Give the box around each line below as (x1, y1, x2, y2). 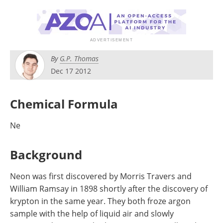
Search (148, 1, 177, 13)
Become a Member (12, 24, 91, 36)
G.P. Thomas (60, 54, 99, 63)
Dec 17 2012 (51, 66, 91, 76)
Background (10, 146, 82, 163)
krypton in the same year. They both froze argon (10, 196, 191, 207)
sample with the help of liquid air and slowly (10, 208, 174, 219)
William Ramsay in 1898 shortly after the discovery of (10, 183, 208, 194)
